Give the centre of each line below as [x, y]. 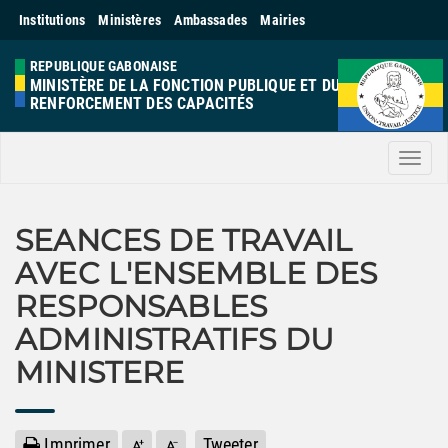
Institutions [52, 20]
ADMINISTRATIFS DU [175, 339]
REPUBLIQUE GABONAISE [104, 66]
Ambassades [211, 20]
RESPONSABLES [141, 306]
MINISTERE [100, 372]
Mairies [283, 20]
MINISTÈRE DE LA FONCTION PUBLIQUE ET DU [185, 85]
